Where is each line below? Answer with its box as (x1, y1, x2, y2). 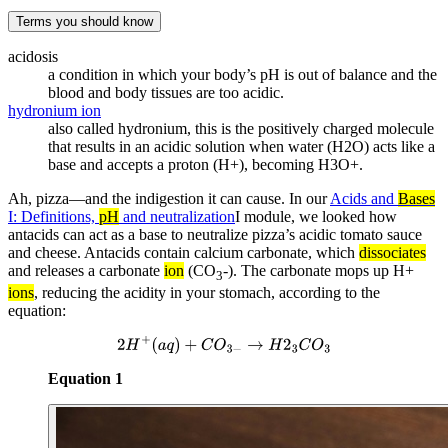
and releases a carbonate (8, 261, 164, 279)
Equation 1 (48, 370, 123, 388)
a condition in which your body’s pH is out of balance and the (48, 65, 437, 83)
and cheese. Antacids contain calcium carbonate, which (8, 243, 359, 261)
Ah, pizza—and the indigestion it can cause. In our (8, 189, 330, 207)
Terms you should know (16, 13, 153, 29)
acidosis (8, 47, 58, 65)
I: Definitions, (8, 207, 99, 225)
